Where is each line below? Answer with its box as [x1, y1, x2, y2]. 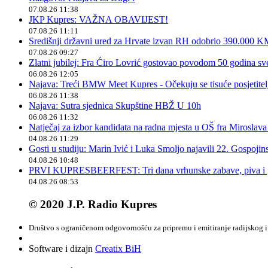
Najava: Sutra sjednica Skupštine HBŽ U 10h [29, 100, 201, 111]
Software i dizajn [29, 243, 95, 254]
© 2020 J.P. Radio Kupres [29, 197, 157, 211]
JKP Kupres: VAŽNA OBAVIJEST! [29, 14, 168, 25]
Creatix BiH [95, 243, 141, 254]
